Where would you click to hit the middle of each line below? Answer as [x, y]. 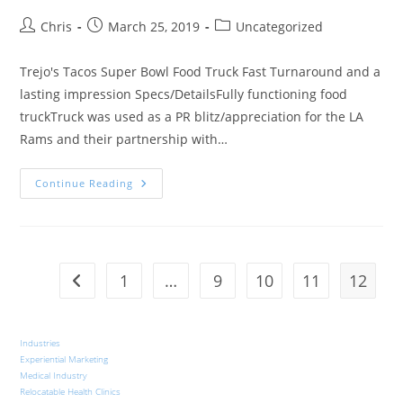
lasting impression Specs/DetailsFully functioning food [184, 94]
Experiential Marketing [64, 359]
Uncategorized [280, 27]
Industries [40, 343]
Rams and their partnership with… [124, 139]
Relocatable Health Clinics [71, 392]
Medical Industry [54, 376]
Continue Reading [85, 184]
